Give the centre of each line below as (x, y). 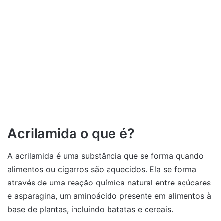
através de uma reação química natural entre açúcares (109, 182)
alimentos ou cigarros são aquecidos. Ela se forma (102, 169)
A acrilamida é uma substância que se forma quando (106, 156)
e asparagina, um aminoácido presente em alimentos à (109, 196)
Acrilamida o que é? (71, 134)
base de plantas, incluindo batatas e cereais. (90, 209)
